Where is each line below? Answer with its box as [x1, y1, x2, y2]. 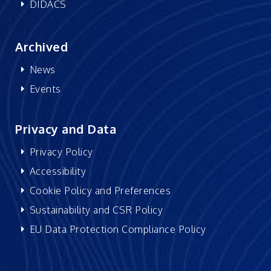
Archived [15, 38, 68, 54]
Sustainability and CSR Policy [29, 203, 163, 216]
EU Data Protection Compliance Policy [29, 223, 206, 235]
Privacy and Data [15, 120, 116, 137]
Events [29, 82, 61, 95]
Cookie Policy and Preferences [29, 184, 171, 197]
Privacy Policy [29, 145, 93, 158]
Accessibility [29, 165, 86, 177]
